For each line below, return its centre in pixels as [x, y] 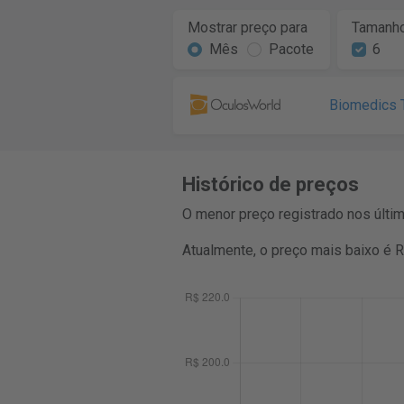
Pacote [291, 49]
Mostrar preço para [247, 28]
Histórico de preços [270, 184]
